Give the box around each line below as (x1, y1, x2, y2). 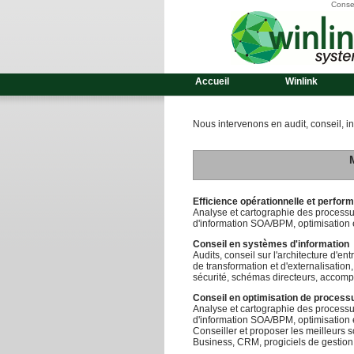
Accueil (194, 76, 229, 87)
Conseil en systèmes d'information (193, 239, 349, 250)
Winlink (284, 76, 318, 87)
